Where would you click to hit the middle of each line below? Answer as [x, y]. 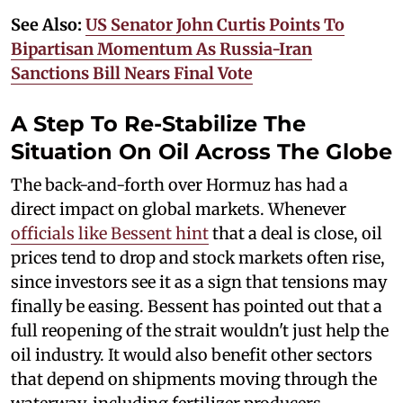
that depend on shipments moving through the [194, 379]
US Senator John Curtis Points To [215, 24]
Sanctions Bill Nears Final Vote [132, 73]
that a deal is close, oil [296, 233]
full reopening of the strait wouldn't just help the [200, 330]
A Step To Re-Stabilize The [158, 123]
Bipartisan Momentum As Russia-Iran [161, 49]
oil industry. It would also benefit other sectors [192, 354]
